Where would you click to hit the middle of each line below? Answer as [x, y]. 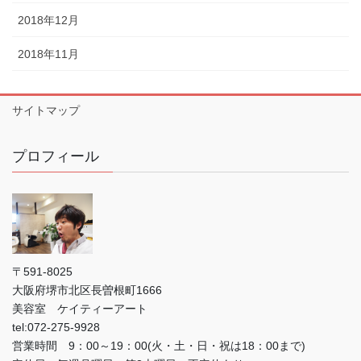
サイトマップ [46, 111]
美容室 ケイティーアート [80, 309]
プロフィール [56, 157]
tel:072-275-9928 [56, 328]
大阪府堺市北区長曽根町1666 [87, 290]
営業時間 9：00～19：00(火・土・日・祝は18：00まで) [159, 346]
